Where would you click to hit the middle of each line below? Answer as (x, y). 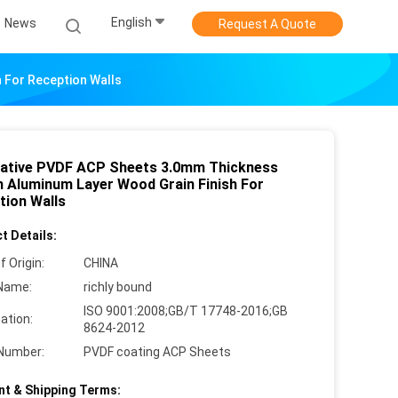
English (131, 23)
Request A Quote (267, 24)
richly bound (118, 287)
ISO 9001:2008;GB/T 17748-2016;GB (186, 311)
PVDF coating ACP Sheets (157, 352)
